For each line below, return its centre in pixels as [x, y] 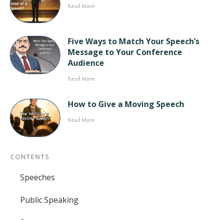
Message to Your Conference [125, 52]
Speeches [38, 177]
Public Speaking [49, 200]
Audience [86, 63]
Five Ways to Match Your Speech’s [134, 41]
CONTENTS [30, 156]
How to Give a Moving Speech [126, 104]
